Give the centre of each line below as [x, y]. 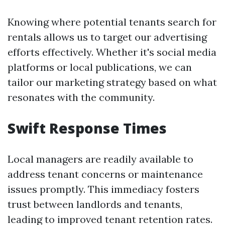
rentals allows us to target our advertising [107, 37]
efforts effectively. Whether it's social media [112, 52]
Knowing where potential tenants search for [112, 22]
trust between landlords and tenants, [95, 204]
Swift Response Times [87, 128]
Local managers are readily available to [100, 159]
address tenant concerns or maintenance [105, 174]
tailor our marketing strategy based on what [112, 82]
